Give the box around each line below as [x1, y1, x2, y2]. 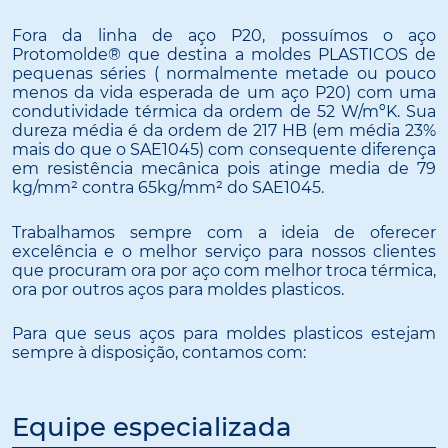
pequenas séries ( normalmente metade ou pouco [12, 64, 436, 84]
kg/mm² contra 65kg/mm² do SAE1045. [12, 178, 324, 198]
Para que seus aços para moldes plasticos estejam [12, 324, 436, 344]
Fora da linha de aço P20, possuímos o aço [12, 26, 436, 46]
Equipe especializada [12, 411, 292, 444]
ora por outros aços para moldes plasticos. [12, 279, 344, 299]
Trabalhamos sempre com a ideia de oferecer [12, 222, 436, 242]
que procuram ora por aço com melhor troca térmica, [12, 260, 436, 280]
